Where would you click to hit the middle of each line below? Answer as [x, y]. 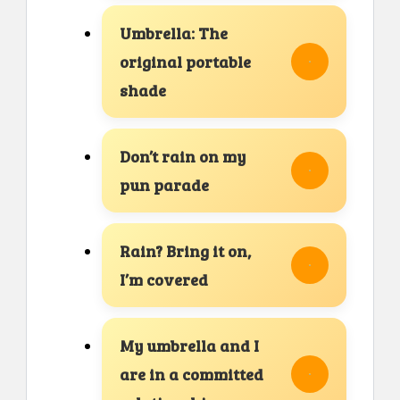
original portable [185, 62]
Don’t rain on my [183, 157]
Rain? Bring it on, [185, 251]
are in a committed [192, 375]
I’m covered [164, 280]
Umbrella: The [174, 33]
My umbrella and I [189, 346]
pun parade [164, 185]
